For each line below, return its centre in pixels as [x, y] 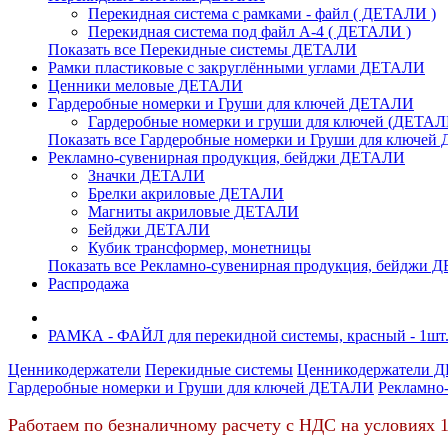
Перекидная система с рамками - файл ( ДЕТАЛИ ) [262, 13]
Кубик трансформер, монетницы [199, 247]
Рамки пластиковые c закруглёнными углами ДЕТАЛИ [236, 67]
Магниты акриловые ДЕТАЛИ [193, 211]
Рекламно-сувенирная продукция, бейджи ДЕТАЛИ [226, 157]
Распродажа [88, 283]
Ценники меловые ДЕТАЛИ [145, 85]
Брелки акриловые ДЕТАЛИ [186, 193]
